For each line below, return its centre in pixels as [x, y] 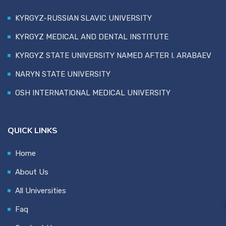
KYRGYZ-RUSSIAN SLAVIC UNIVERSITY [83, 18]
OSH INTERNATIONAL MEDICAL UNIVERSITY [93, 93]
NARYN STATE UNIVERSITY [63, 74]
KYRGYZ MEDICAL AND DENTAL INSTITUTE [92, 37]
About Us [32, 172]
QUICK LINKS [33, 131]
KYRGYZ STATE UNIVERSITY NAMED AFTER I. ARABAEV [113, 56]
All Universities [41, 191]
